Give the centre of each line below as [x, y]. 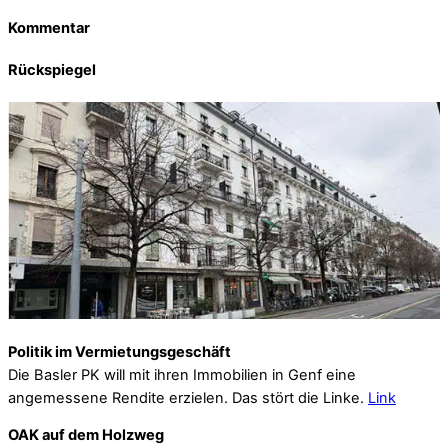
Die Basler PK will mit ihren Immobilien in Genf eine [182, 374]
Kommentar [49, 27]
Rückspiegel [52, 70]
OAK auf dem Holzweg [86, 435]
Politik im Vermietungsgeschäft [119, 351]
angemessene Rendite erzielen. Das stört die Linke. [188, 397]
